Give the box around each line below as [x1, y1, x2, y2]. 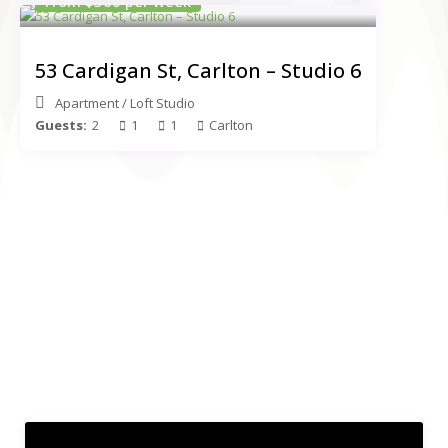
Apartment [55, 94, 120, 113]
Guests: [35, 116, 88, 135]
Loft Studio [130, 94, 196, 113]
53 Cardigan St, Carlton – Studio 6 [35, 57, 362, 85]
